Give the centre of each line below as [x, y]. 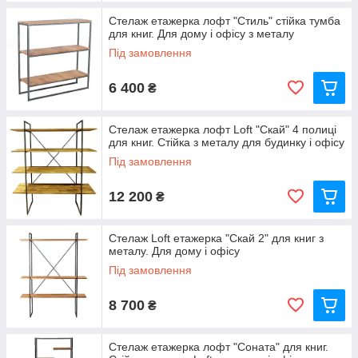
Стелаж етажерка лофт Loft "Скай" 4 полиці [223, 129]
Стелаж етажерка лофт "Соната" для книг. [219, 347]
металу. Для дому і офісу [174, 251]
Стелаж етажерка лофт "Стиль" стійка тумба [225, 21]
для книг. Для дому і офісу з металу [201, 34]
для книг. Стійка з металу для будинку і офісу [227, 142]
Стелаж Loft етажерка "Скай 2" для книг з [216, 238]
